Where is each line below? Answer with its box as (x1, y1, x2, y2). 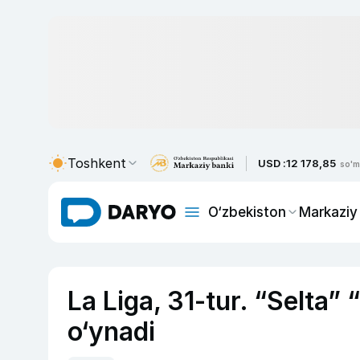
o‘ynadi (67, 316, 155, 347)
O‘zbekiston (208, 203, 286, 220)
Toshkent (67, 155, 126, 171)
